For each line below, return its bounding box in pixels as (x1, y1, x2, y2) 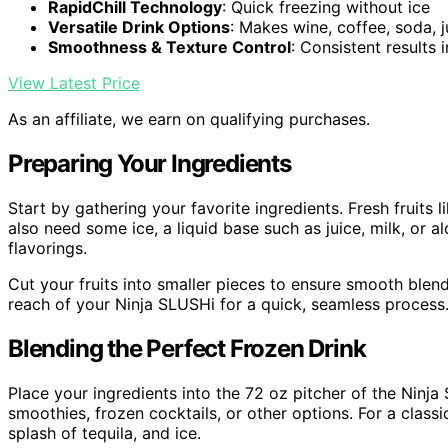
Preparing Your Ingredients (8, 149, 291, 179)
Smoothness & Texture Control (48, 37, 291, 58)
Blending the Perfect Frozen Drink (8, 334, 366, 363)
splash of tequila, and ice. (8, 422, 201, 443)
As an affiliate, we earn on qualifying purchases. (8, 109, 370, 130)
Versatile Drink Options (48, 17, 230, 38)
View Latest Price (8, 73, 140, 94)
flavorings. (8, 238, 87, 259)
